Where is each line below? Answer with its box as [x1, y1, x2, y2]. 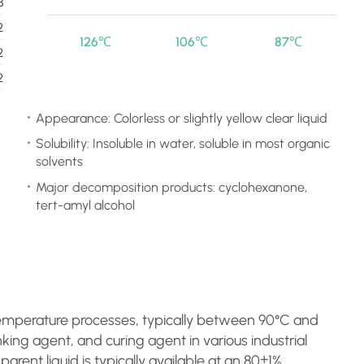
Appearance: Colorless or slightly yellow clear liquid [35, 110, 327, 126]
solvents [35, 154, 83, 170]
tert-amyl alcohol [35, 197, 135, 213]
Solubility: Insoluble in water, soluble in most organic [35, 136, 330, 152]
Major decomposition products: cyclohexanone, [35, 179, 307, 195]
